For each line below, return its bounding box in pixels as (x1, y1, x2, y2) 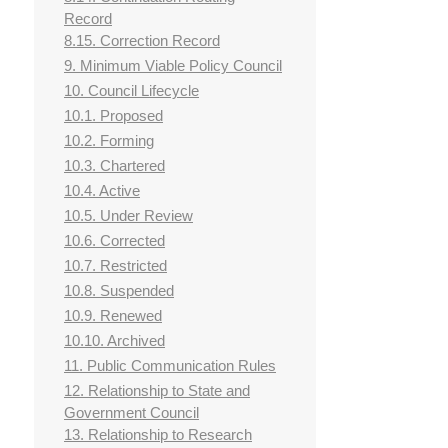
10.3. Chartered (64, 157, 165, 175)
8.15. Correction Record (64, 32, 220, 50)
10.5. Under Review (64, 207, 193, 225)
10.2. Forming (64, 132, 154, 150)
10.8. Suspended (64, 282, 174, 300)
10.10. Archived (64, 332, 165, 350)
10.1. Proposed (64, 107, 163, 125)
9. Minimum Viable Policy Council (64, 57, 282, 75)
